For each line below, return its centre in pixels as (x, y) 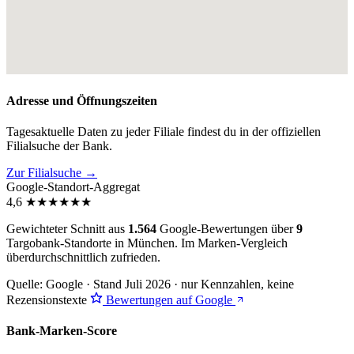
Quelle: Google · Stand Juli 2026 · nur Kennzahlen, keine (150, 284)
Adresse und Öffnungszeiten (82, 100)
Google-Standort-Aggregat (73, 187)
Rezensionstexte (48, 300)
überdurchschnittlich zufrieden (82, 258)
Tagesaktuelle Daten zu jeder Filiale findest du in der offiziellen (164, 132)
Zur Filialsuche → (52, 173)
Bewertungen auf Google (169, 300)
